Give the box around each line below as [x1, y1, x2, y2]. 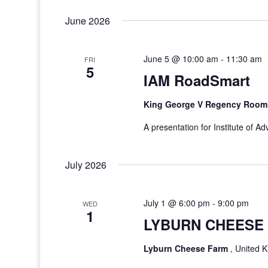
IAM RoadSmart [143, 70, 250, 90]
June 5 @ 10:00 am [143, 53, 218, 65]
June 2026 [65, 14, 111, 28]
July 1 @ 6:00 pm [143, 197, 210, 209]
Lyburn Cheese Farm [143, 242, 230, 254]
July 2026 [65, 158, 107, 172]
